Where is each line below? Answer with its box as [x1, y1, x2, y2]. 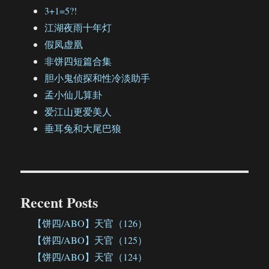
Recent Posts [20, 192, 98, 213]
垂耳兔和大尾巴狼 [44, 122, 122, 135]
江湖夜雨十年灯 [44, 21, 112, 34]
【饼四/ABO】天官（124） [32, 250, 148, 264]
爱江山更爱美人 [44, 105, 112, 118]
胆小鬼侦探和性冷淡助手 [44, 71, 151, 85]
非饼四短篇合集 [44, 55, 112, 68]
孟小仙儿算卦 [44, 88, 103, 101]
